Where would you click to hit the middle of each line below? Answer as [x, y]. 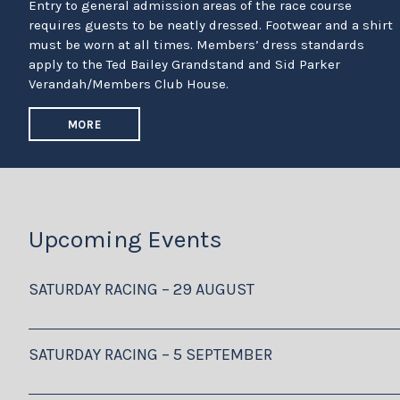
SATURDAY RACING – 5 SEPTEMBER [150, 354]
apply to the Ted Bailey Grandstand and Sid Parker [184, 65]
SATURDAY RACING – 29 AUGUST [142, 289]
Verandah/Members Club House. [129, 84]
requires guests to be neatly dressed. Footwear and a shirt [211, 25]
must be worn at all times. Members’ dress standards [196, 45]
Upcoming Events [125, 240]
